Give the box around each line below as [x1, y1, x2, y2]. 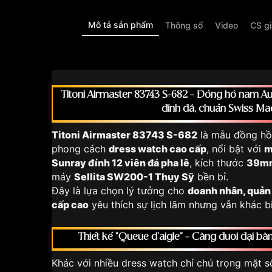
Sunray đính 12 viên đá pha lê [52, 157, 189, 169]
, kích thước [189, 157, 246, 169]
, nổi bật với [206, 143, 264, 155]
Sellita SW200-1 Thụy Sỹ [74, 171, 194, 183]
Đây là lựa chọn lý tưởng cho [52, 185, 188, 197]
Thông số [165, 19, 203, 30]
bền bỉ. [194, 171, 228, 183]
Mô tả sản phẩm [87, 19, 153, 30]
